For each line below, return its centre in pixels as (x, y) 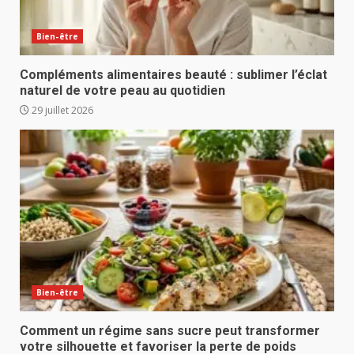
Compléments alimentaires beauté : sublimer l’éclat (173, 74)
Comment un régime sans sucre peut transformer (170, 330)
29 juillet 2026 (61, 110)
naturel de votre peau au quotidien (122, 90)
